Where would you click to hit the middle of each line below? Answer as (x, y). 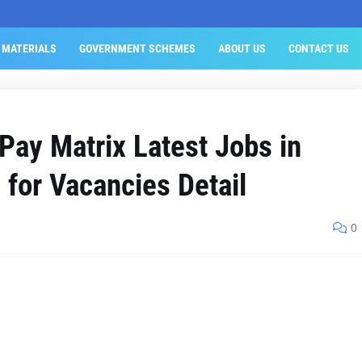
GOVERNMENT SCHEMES (137, 48)
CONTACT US (318, 48)
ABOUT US (242, 48)
